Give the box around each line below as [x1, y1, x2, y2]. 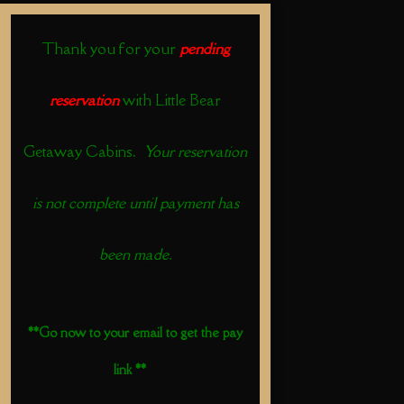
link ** [113, 361, 146, 379]
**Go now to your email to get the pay [27, 324, 243, 342]
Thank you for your [41, 38, 179, 59]
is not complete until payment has [32, 192, 239, 213]
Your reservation [143, 141, 247, 161]
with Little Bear [119, 89, 221, 110]
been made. [98, 243, 172, 264]
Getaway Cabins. [23, 141, 143, 161]
